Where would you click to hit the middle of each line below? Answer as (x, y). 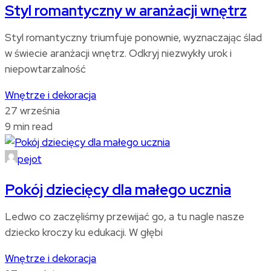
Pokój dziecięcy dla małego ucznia (118, 189)
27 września (32, 110)
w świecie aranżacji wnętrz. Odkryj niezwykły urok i (118, 53)
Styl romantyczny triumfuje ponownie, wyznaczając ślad (133, 37)
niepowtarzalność (45, 69)
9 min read (29, 126)
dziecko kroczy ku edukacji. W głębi (84, 232)
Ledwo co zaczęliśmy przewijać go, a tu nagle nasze (125, 216)
